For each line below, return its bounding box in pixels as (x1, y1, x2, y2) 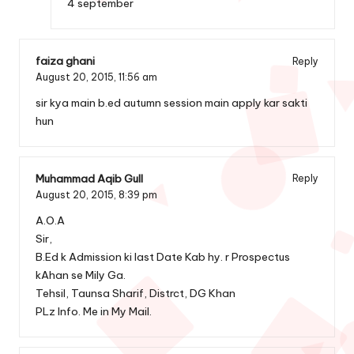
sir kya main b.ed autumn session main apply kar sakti (36, 95, 307, 110)
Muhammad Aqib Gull (36, 171, 143, 186)
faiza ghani (36, 54, 95, 69)
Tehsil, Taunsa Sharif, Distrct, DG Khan (36, 285, 235, 300)
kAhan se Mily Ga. (36, 267, 126, 282)
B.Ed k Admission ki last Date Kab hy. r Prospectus (36, 249, 290, 264)
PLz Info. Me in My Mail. (36, 303, 152, 318)
